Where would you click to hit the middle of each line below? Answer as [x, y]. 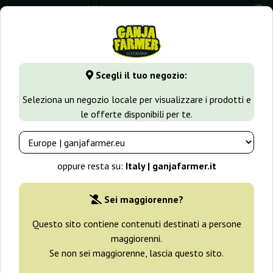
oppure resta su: [91, 166]
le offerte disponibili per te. [136, 114]
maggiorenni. [136, 239]
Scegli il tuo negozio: [140, 75]
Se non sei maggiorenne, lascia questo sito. [136, 253]
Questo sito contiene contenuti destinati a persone [136, 224]
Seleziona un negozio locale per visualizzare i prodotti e [136, 100]
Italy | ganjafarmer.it [171, 166]
